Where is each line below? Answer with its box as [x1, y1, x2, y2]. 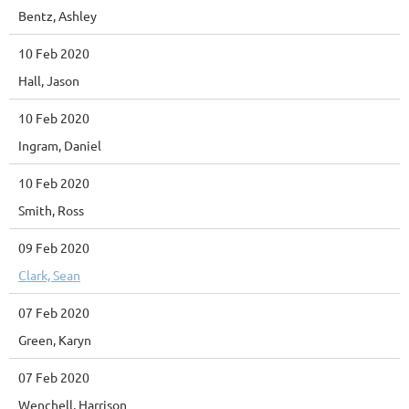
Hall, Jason [18, 72, 79, 89]
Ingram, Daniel [18, 137, 101, 153]
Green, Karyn [18, 331, 91, 348]
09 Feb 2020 [18, 239, 89, 256]
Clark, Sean [18, 267, 80, 283]
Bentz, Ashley [18, 7, 97, 24]
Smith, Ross [18, 202, 84, 218]
